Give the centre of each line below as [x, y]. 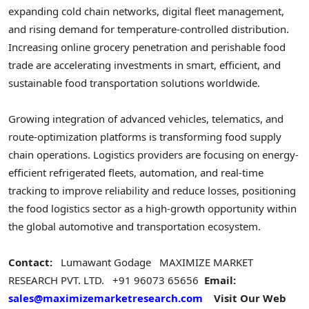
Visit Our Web [250, 298]
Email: [220, 280]
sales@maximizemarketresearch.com [106, 298]
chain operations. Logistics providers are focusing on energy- [153, 154]
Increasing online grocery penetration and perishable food [147, 47]
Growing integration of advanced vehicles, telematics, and [146, 118]
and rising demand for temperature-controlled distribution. [149, 29]
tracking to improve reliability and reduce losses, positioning [152, 190]
